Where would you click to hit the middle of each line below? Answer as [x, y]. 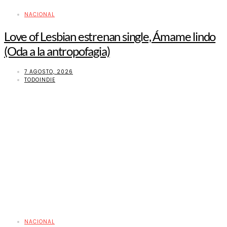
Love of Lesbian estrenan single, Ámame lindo [110, 36]
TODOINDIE [40, 80]
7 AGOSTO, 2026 [49, 72]
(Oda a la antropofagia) [57, 51]
